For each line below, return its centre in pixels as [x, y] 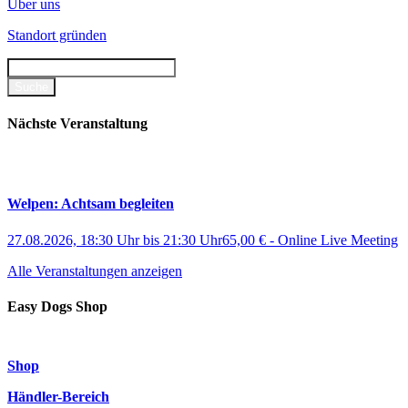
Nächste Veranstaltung [77, 123]
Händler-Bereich [58, 397]
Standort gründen [57, 35]
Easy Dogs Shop [57, 306]
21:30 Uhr [193, 240]
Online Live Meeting [338, 240]
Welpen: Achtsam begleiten [91, 204]
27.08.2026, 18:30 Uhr [73, 240]
